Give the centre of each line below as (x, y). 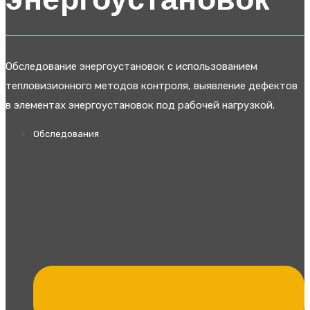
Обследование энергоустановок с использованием (131, 67)
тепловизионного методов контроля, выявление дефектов (152, 86)
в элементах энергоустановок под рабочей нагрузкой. (140, 106)
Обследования (66, 134)
